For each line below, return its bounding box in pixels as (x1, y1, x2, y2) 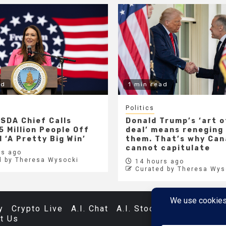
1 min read (128, 81, 168, 88)
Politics (126, 104, 154, 112)
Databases (173, 204, 220, 214)
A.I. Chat (71, 204, 108, 214)
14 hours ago (133, 158, 184, 165)
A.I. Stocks (117, 204, 165, 214)
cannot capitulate (126, 144, 210, 153)
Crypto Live (12, 204, 63, 214)
